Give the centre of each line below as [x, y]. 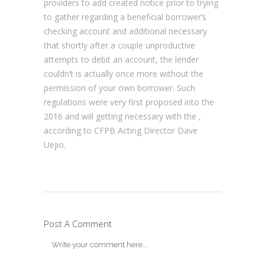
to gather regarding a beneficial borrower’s [125, 17]
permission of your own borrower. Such [119, 88]
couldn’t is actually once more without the [124, 73]
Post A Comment [78, 223]
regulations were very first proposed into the [129, 102]
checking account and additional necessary [125, 31]
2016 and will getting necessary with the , [122, 116]
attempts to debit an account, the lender [121, 59]
